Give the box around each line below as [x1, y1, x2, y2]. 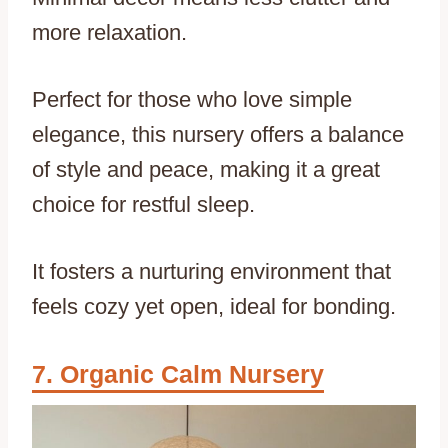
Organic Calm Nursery [60, 359, 324, 388]
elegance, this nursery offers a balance [32, 121, 404, 147]
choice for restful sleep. [32, 191, 255, 217]
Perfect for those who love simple [32, 86, 352, 112]
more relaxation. [32, 19, 187, 45]
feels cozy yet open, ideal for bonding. [32, 293, 396, 319]
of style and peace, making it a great [32, 156, 380, 182]
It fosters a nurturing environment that [32, 258, 391, 284]
